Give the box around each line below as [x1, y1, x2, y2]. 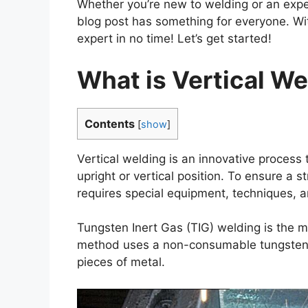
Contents [85, 116, 135, 131]
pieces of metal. [77, 255, 165, 269]
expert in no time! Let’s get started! [77, 32, 272, 46]
